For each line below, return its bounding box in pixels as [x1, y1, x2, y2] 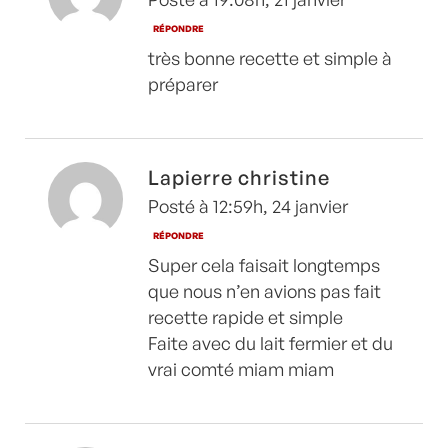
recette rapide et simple [148, 305, 343, 328]
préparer [148, 72, 218, 95]
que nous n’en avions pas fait [148, 279, 381, 302]
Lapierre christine [148, 164, 330, 190]
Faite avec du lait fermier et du [148, 331, 393, 354]
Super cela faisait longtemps [148, 253, 380, 276]
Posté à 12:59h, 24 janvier [148, 194, 348, 217]
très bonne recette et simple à [148, 46, 392, 69]
